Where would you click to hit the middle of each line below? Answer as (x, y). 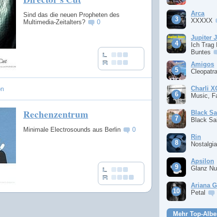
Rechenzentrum (56, 114)
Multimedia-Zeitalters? (55, 22)
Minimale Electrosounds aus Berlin (73, 129)
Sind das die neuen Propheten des (71, 15)
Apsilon (202, 161)
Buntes (202, 52)
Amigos (202, 64)
